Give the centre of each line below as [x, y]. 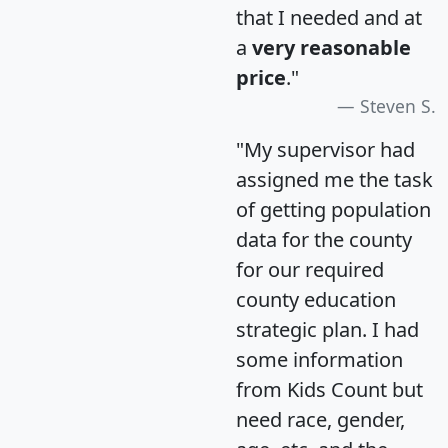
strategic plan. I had [327, 329]
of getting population [333, 209]
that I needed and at [329, 17]
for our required [310, 269]
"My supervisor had [325, 149]
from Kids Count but [329, 389]
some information [319, 359]
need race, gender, [320, 419]
